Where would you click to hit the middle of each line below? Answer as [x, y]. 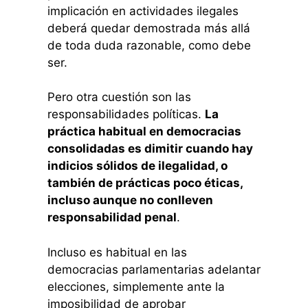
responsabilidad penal [112, 218]
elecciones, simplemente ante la [136, 286]
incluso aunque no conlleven [130, 200]
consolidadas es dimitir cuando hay [150, 149]
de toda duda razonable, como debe [149, 45]
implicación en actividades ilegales [143, 11]
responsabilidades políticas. [126, 114]
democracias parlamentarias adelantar [154, 269]
